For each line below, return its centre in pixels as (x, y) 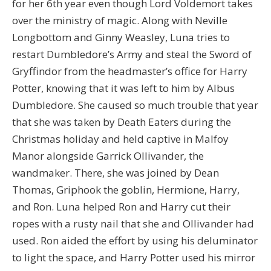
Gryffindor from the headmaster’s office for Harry (130, 71)
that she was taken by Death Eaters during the (122, 122)
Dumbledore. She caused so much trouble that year (135, 105)
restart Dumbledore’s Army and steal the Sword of (132, 54)
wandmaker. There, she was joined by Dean (116, 173)
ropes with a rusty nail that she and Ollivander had (133, 224)
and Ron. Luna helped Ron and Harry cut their (121, 207)
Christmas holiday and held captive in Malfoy (120, 139)
